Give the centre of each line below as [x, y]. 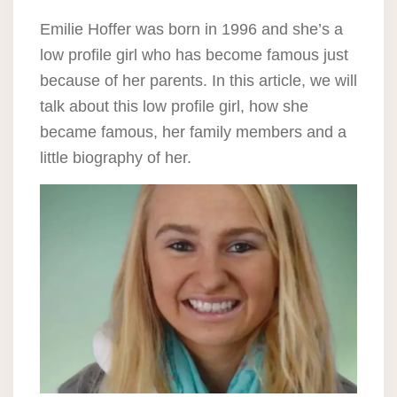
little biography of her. [116, 158]
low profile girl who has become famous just [194, 55]
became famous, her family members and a [193, 132]
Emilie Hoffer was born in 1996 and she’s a [191, 29]
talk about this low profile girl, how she [174, 106]
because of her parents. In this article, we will [198, 81]
